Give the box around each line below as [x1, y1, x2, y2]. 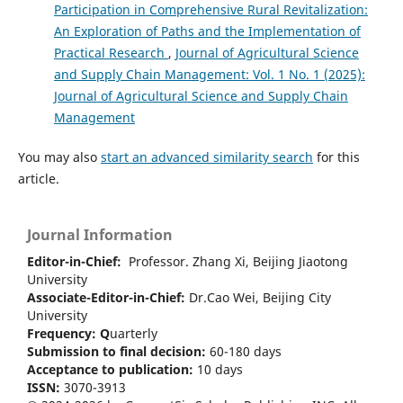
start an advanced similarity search [100, 148, 313, 166]
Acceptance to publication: [27, 360, 193, 378]
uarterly [110, 324, 157, 342]
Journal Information [27, 224, 173, 245]
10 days [193, 360, 243, 378]
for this [312, 148, 360, 166]
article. [17, 169, 59, 187]
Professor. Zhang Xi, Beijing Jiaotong [129, 252, 348, 270]
